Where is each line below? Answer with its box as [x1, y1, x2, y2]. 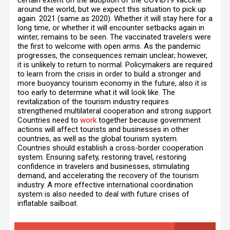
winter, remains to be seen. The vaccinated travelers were [17, 32, 211, 42]
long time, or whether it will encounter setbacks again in [17, 23, 204, 32]
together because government [97, 116, 201, 125]
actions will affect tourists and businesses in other [17, 125, 189, 134]
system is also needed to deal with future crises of [17, 189, 189, 199]
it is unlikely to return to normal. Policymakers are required [17, 60, 213, 69]
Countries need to [17, 116, 80, 125]
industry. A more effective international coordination [17, 180, 193, 189]
